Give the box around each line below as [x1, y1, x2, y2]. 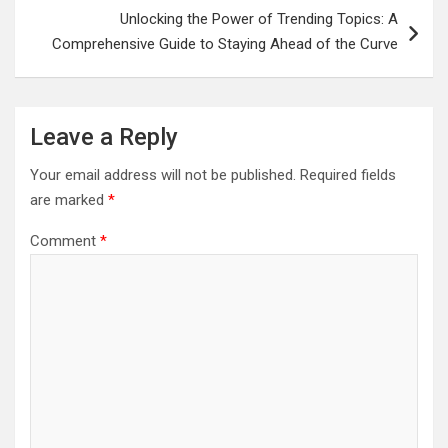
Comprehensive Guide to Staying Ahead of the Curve [52, 35, 398, 53]
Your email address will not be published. [30, 166, 296, 184]
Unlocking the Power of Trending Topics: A [120, 10, 398, 28]
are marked [30, 191, 108, 209]
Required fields [300, 166, 396, 184]
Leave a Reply [30, 123, 178, 151]
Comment [30, 232, 100, 250]
